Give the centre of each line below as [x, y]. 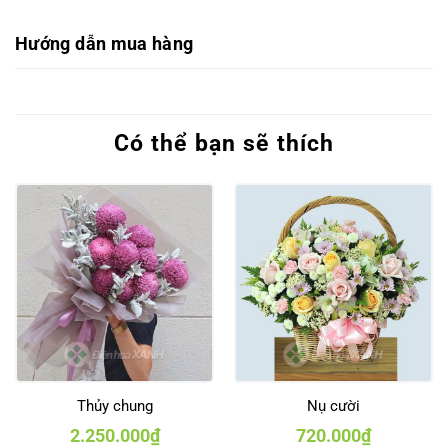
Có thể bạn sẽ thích [224, 143]
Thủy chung [114, 405]
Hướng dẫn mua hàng [104, 43]
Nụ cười [333, 405]
